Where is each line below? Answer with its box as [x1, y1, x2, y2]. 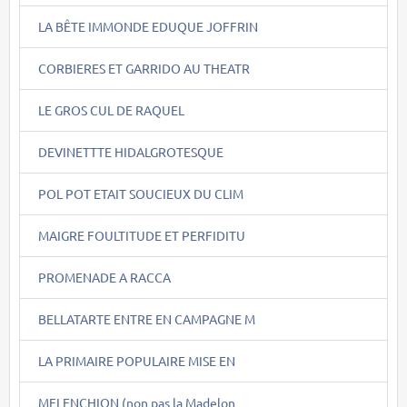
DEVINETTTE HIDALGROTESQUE [38, 143, 223, 160]
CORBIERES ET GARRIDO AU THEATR [38, 59, 250, 76]
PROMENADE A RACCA [38, 268, 171, 285]
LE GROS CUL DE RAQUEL [38, 101, 184, 118]
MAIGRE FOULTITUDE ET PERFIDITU [38, 226, 245, 243]
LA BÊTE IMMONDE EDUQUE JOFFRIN [38, 17, 258, 35]
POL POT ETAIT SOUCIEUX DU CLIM [38, 184, 243, 202]
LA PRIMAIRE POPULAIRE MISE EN [38, 352, 235, 369]
